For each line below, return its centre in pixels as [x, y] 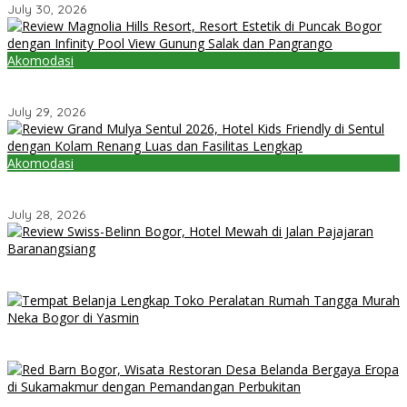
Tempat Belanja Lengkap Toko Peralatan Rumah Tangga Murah [199, 336]
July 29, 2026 [46, 112]
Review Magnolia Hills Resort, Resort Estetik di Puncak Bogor [189, 79]
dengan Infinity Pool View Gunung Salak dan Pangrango [176, 96]
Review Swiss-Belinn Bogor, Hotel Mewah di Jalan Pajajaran [187, 267]
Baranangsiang [54, 284]
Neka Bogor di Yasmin [74, 353]
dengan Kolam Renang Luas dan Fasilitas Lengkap [160, 199]
